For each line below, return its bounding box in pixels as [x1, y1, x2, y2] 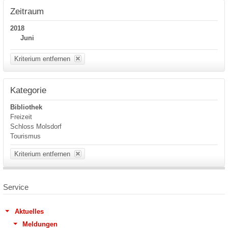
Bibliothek [10, 103, 43, 111]
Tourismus [10, 132, 41, 140]
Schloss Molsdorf [10, 123, 62, 131]
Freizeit [10, 113, 33, 121]
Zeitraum [10, 6, 44, 16]
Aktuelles [14, 207, 44, 215]
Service [3, 183, 28, 192]
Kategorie [10, 85, 47, 96]
